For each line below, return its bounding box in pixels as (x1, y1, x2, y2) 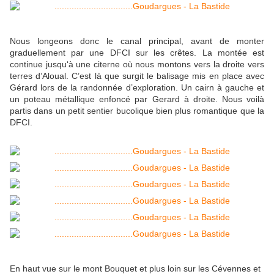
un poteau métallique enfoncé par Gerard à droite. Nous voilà (10, 94, 264, 105)
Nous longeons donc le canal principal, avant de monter (10, 36, 264, 46)
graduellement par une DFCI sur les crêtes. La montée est (10, 48, 264, 58)
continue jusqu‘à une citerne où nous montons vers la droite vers (10, 59, 264, 70)
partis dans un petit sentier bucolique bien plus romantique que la (10, 106, 264, 116)
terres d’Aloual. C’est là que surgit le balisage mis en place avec (10, 71, 264, 81)
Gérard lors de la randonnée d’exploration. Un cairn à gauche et (10, 83, 264, 93)
